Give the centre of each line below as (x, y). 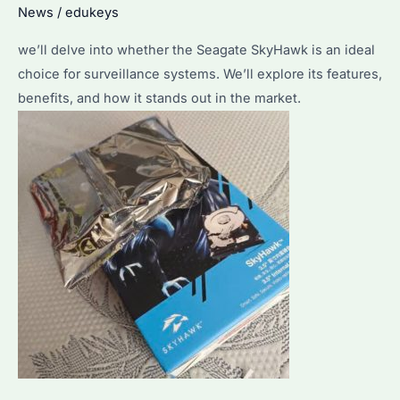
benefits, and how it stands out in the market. (159, 98)
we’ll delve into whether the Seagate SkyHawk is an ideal (196, 50)
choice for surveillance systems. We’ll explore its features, (200, 74)
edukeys (92, 13)
